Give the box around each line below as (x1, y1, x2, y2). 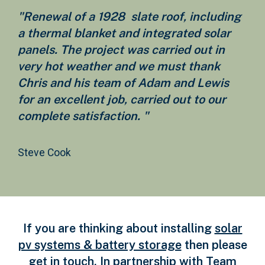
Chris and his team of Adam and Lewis (18, 75, 229, 90)
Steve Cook (18, 146, 71, 159)
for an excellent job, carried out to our (18, 92, 226, 106)
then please (181, 237, 247, 252)
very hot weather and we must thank (18, 59, 220, 73)
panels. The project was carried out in (18, 42, 225, 57)
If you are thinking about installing (22, 221, 215, 235)
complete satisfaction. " (18, 108, 148, 123)
